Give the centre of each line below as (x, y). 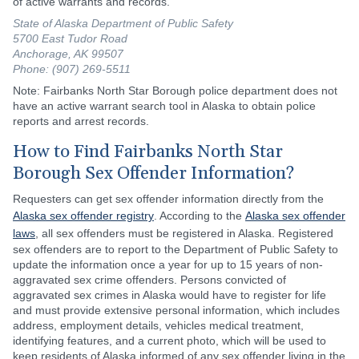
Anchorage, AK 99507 (68, 53)
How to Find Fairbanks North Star (148, 152)
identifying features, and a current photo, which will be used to (169, 340)
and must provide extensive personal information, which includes (176, 310)
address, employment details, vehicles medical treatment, (158, 325)
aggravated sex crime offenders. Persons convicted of (149, 279)
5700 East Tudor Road (70, 38)
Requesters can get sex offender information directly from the (168, 198)
